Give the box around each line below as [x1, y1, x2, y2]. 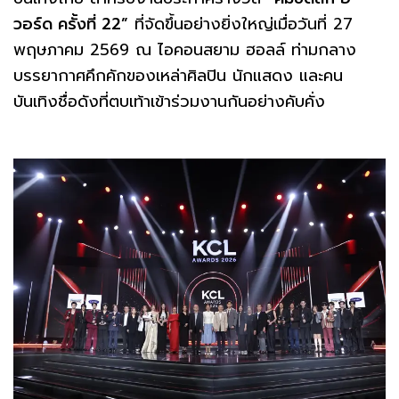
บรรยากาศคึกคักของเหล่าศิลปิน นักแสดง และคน [13, 62, 343, 88]
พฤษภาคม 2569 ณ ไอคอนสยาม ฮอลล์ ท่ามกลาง [13, 37, 356, 62]
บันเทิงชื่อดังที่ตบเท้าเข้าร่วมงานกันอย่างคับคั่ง [13, 88, 325, 114]
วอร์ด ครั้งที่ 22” [13, 11, 128, 37]
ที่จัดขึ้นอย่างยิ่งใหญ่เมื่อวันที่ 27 [128, 11, 353, 37]
